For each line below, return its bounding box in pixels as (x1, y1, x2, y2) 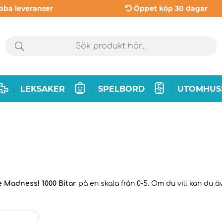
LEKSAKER (20, 84, 65, 94)
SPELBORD (98, 84, 145, 94)
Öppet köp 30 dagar (133, 4, 208, 13)
